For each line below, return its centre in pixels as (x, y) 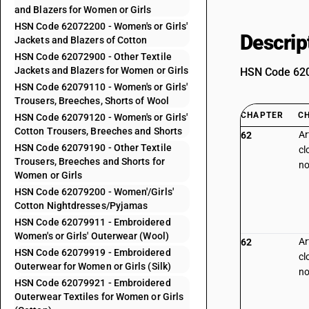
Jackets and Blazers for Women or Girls (102, 70)
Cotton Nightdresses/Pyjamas (81, 206)
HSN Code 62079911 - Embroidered (93, 222)
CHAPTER (262, 115)
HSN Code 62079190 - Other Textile (93, 148)
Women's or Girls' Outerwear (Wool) (92, 236)
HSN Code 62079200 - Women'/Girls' (94, 192)
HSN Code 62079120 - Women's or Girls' (101, 117)
